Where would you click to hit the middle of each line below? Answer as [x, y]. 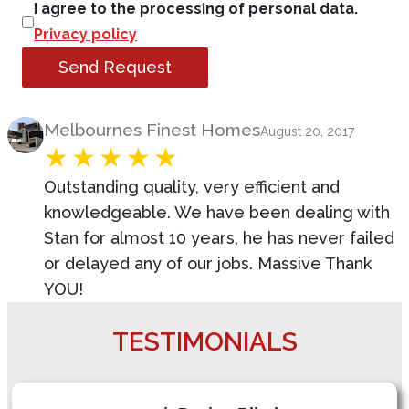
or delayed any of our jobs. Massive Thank [208, 263]
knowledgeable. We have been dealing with [217, 212]
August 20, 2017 [307, 131]
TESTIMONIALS [204, 342]
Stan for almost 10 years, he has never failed [219, 238]
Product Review [70, 128]
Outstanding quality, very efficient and [192, 187]
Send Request [115, 67]
